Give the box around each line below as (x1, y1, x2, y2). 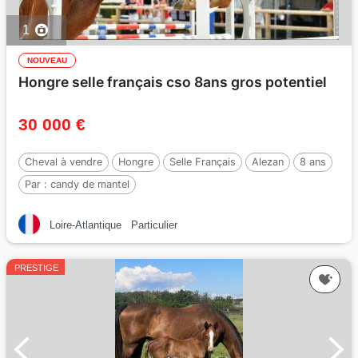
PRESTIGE (14, 263, 58, 272)
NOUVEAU (27, 56, 67, 65)
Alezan (252, 156, 284, 168)
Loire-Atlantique (50, 219, 121, 231)
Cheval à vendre (25, 156, 102, 168)
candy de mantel (50, 178, 129, 190)
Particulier (131, 219, 177, 231)
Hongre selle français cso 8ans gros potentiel (18, 74, 327, 90)
